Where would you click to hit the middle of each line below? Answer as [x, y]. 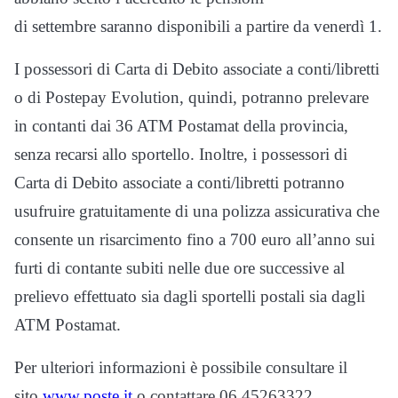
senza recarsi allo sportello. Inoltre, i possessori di [181, 155]
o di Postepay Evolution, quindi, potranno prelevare [191, 98]
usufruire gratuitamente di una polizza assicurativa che [197, 211]
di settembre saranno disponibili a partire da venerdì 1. [198, 27]
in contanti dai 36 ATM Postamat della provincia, [181, 126]
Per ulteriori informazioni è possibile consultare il [181, 368]
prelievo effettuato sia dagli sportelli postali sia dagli [190, 297]
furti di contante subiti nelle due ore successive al [179, 268]
